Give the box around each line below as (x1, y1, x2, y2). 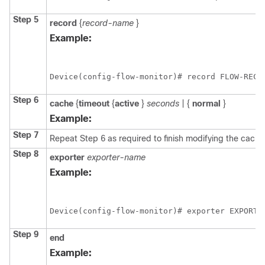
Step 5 (13, 15, 38, 25)
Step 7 (13, 130, 38, 140)
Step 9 (13, 230, 38, 240)
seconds (147, 99, 179, 109)
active (115, 99, 139, 109)
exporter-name (87, 153, 146, 163)
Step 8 (13, 149, 38, 159)
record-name (82, 18, 134, 28)
